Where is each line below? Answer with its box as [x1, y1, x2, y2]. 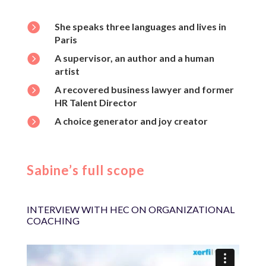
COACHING [26, 215, 80, 227]
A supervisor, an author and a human [54, 52, 214, 64]
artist [54, 65, 80, 77]
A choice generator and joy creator [54, 115, 208, 127]
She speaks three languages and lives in [54, 21, 226, 33]
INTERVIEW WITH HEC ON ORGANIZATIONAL [26, 204, 235, 216]
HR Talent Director [54, 97, 137, 109]
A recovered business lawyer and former [54, 84, 234, 96]
